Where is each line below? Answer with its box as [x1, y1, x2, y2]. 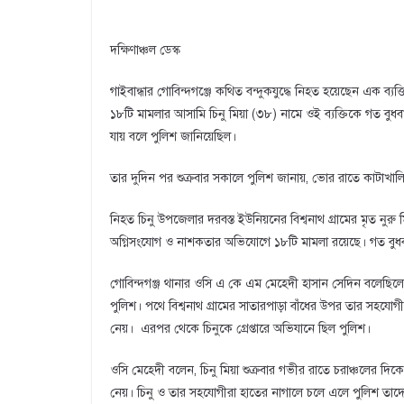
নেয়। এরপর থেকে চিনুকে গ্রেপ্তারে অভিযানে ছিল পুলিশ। [110, 321, 371, 336]
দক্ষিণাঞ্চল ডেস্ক [110, 42, 180, 58]
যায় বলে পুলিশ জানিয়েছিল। [110, 129, 236, 144]
